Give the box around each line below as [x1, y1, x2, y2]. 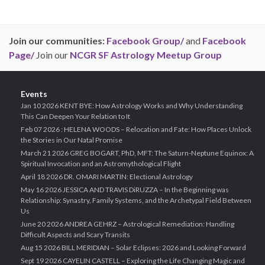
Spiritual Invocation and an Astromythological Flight [21, 159, 181, 168]
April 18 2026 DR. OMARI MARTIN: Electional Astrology [21, 172, 193, 181]
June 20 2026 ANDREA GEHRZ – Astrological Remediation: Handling [21, 219, 234, 228]
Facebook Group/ [106, 35, 184, 46]
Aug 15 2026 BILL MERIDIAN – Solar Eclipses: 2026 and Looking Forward [21, 243, 246, 252]
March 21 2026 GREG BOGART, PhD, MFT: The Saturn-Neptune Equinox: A [21, 148, 254, 157]
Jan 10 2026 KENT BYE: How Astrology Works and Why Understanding [21, 101, 243, 110]
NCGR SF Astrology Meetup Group [70, 49, 222, 60]
